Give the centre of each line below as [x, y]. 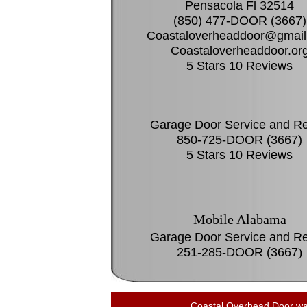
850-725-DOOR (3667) [240, 140]
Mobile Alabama [240, 219]
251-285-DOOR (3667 [237, 252]
